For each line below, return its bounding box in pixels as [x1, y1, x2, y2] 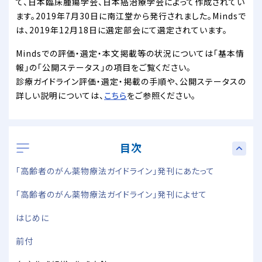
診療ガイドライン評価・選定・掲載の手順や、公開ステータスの [16, 75, 246, 87]
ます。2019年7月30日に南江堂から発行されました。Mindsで [16, 9, 246, 22]
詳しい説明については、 [16, 89, 104, 101]
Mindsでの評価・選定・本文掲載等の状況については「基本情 [16, 47, 244, 59]
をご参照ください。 [127, 89, 196, 101]
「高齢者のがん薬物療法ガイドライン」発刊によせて [16, 188, 207, 201]
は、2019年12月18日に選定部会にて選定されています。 [16, 23, 227, 36]
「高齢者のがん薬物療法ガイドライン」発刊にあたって [16, 165, 215, 177]
